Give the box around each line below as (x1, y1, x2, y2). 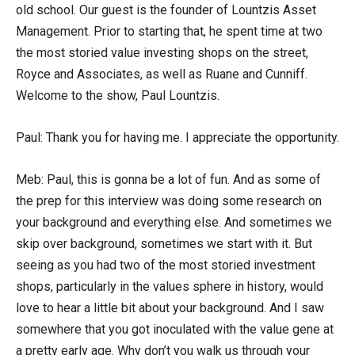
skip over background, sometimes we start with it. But (16, 235, 312, 251)
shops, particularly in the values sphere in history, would (16, 278, 323, 294)
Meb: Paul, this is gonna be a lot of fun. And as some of (16, 171, 321, 187)
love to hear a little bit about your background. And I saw (16, 300, 324, 315)
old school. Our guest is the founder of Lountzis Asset (16, 2, 316, 17)
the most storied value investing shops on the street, (16, 44, 308, 60)
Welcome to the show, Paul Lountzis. (16, 87, 219, 103)
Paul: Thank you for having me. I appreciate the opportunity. (16, 129, 339, 145)
